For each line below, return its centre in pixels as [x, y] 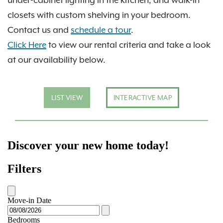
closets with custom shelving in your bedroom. [99, 15]
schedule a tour [101, 30]
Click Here [27, 45]
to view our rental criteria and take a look [128, 45]
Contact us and [39, 30]
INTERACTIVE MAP [142, 97]
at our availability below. [56, 59]
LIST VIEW [67, 97]
